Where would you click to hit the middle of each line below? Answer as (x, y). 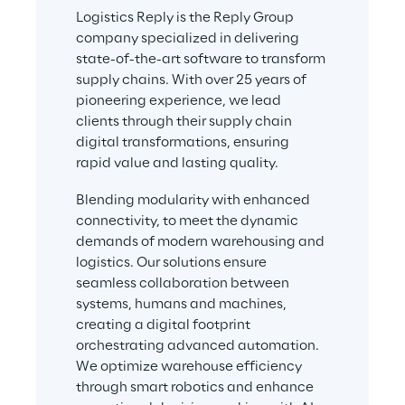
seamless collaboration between (184, 283)
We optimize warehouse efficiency (190, 367)
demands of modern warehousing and (202, 242)
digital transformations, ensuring (184, 143)
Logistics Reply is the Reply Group (186, 19)
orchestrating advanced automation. (199, 346)
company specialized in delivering (189, 39)
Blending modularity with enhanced (194, 200)
